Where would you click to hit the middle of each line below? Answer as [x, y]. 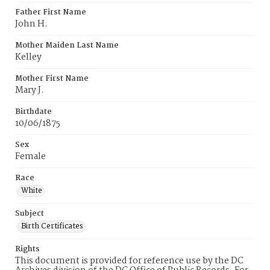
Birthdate [33, 112]
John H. [31, 24]
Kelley [28, 57]
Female [30, 157]
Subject [30, 214]
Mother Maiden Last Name [67, 46]
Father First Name [51, 12]
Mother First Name [52, 79]
